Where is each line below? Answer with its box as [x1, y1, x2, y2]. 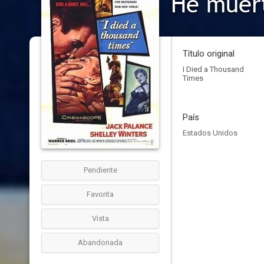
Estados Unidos [183, 128, 237, 137]
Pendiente [83, 166, 117, 174]
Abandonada [78, 238, 123, 247]
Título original [183, 48, 235, 59]
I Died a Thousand [183, 65, 244, 74]
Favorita [87, 190, 114, 199]
